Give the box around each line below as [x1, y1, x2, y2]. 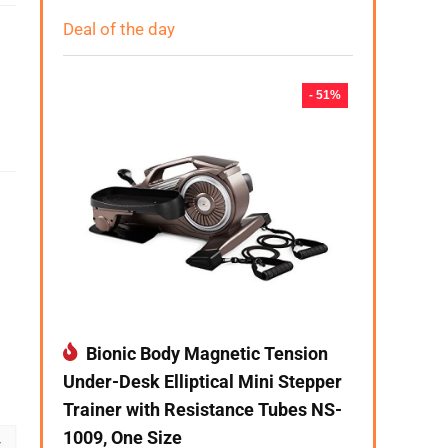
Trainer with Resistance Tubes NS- [63, 399, 342, 420]
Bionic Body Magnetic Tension [82, 343, 328, 364]
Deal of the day [63, 19, 175, 39]
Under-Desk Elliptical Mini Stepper [63, 371, 342, 392]
